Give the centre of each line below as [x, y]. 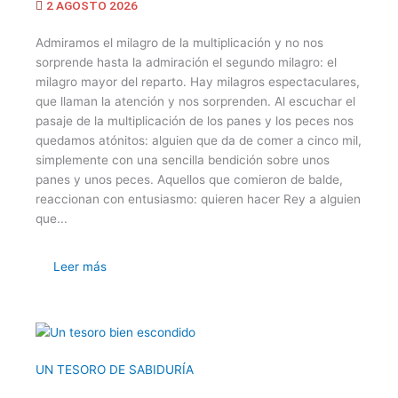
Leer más [80, 267]
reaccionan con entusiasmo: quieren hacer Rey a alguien [198, 199]
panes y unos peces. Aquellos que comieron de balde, [189, 179]
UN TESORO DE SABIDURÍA [115, 370]
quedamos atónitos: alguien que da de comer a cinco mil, [199, 140]
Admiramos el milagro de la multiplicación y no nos [179, 43]
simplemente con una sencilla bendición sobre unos [183, 160]
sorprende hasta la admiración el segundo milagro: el [186, 62]
